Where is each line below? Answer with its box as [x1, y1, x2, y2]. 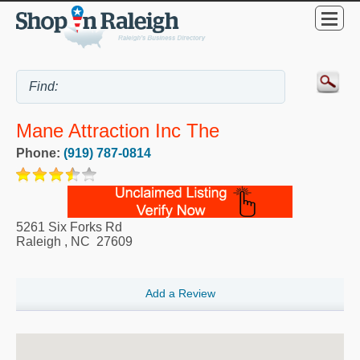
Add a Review [145, 286, 215, 300]
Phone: [16, 145, 63, 160]
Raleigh [16, 234, 61, 248]
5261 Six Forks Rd [16, 219, 122, 234]
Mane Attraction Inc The [16, 119, 219, 141]
